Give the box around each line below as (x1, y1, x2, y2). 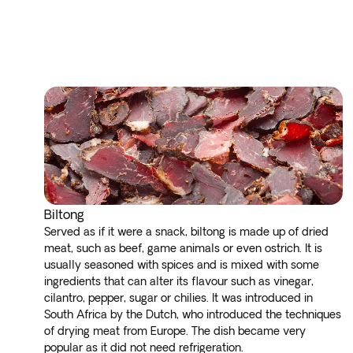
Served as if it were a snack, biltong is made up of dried (44, 225, 329, 238)
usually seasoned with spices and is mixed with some (44, 258, 319, 271)
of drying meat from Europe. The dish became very (44, 325, 306, 337)
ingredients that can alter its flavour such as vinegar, (44, 275, 314, 288)
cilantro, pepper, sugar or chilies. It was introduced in (44, 292, 313, 304)
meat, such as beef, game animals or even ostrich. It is (44, 242, 322, 255)
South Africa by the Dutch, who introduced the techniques (44, 308, 341, 321)
